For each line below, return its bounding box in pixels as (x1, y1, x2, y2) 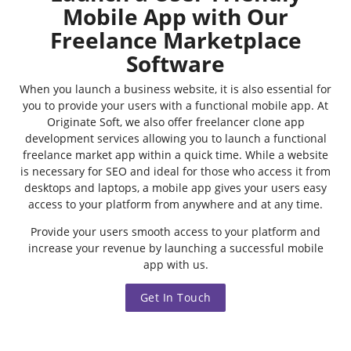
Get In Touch (139, 290, 212, 306)
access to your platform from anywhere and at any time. (28, 197, 323, 212)
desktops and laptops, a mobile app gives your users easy (24, 180, 327, 196)
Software (126, 49, 225, 79)
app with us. (143, 257, 208, 273)
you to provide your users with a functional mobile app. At (23, 98, 328, 114)
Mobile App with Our (63, 2, 288, 32)
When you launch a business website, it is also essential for (20, 81, 331, 97)
